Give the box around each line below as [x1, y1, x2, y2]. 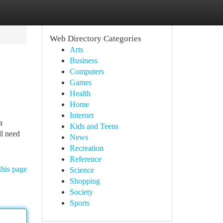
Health [69, 89, 91, 98]
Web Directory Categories [49, 34, 141, 43]
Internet [69, 111, 94, 119]
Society [69, 188, 93, 196]
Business [69, 56, 98, 65]
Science [69, 166, 94, 174]
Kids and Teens [69, 122, 118, 130]
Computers [69, 67, 104, 76]
